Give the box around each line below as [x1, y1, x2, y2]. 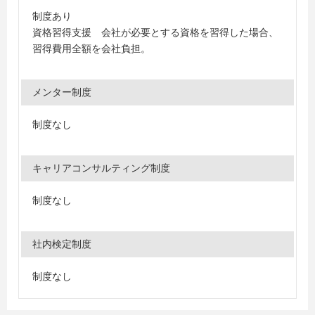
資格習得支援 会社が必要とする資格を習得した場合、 [32, 27, 278, 38]
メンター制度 [32, 86, 91, 98]
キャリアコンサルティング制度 [32, 162, 170, 174]
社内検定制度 [32, 238, 91, 250]
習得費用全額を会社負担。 [32, 43, 150, 54]
